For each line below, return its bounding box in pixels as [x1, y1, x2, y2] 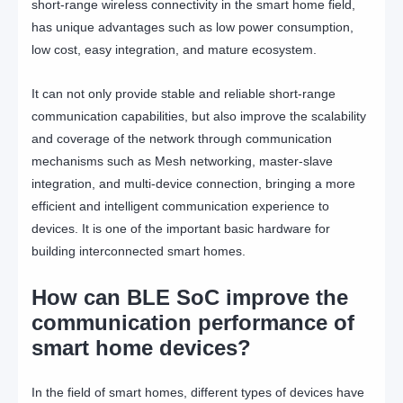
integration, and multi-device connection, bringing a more [31, 175, 355, 191]
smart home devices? [31, 335, 251, 360]
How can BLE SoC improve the [31, 284, 348, 309]
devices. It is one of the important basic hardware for [31, 220, 330, 236]
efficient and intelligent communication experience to [31, 198, 329, 213]
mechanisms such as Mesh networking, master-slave [31, 153, 333, 168]
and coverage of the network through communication [31, 130, 332, 146]
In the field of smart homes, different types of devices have [31, 384, 364, 399]
